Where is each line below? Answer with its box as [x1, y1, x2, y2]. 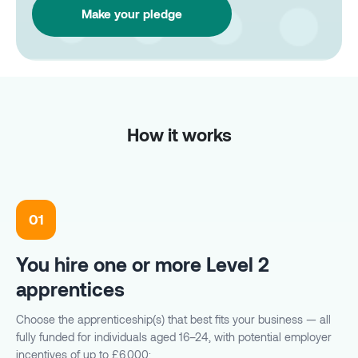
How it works [126, 123, 232, 145]
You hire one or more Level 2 [16, 252, 269, 276]
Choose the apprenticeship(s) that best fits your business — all [16, 312, 331, 326]
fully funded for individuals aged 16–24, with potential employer [16, 329, 332, 344]
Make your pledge [82, 6, 182, 22]
